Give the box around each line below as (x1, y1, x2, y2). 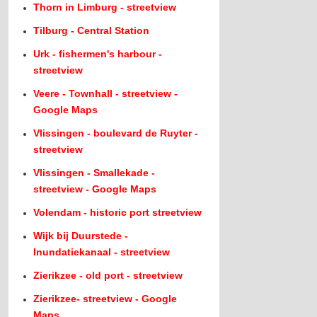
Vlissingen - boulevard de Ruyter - (33, 127, 199, 139)
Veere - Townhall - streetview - (33, 88, 178, 99)
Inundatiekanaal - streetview (33, 246, 171, 258)
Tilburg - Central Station (33, 25, 150, 36)
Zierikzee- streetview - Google (33, 293, 178, 304)
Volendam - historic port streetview (33, 207, 202, 218)
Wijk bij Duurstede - (33, 230, 129, 241)
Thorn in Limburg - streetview (33, 1, 177, 13)
